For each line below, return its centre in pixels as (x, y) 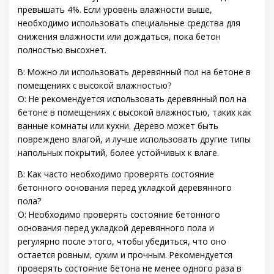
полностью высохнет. (62, 50)
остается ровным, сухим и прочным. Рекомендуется (125, 255)
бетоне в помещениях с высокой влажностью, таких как (135, 112)
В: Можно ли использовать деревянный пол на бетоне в (135, 72)
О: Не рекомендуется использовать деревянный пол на (132, 98)
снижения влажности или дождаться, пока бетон (120, 37)
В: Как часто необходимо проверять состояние (116, 174)
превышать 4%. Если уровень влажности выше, (115, 10)
